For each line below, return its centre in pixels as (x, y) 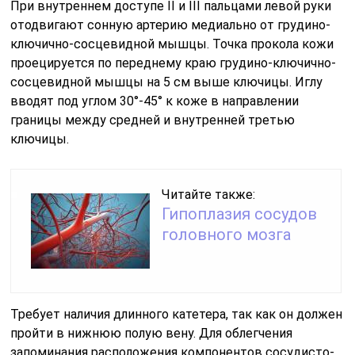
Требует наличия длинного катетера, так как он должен (177, 314)
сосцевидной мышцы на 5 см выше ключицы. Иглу (167, 82)
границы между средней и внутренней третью (153, 120)
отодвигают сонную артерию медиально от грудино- (171, 25)
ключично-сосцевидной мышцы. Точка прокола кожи (172, 44)
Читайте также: (209, 194)
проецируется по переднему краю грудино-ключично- (174, 63)
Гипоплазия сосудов (240, 214)
